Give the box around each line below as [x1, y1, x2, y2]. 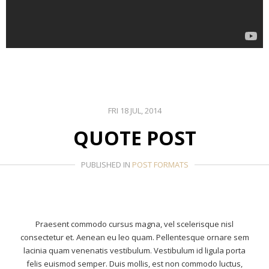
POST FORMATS [131, 159, 189, 170]
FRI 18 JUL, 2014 [107, 105, 162, 116]
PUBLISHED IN [80, 159, 132, 170]
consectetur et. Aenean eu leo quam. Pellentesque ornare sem [20, 232, 249, 243]
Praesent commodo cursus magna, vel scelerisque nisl [35, 219, 234, 229]
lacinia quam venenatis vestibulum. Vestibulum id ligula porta [23, 245, 246, 256]
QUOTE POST [73, 125, 196, 151]
